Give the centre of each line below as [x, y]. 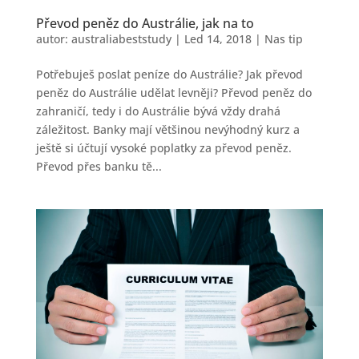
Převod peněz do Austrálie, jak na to [145, 24]
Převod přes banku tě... [99, 167]
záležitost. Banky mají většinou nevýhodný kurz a [167, 130]
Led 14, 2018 [218, 39]
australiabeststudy [121, 39]
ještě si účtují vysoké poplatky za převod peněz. [163, 148]
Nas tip [283, 39]
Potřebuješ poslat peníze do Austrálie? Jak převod [169, 75]
